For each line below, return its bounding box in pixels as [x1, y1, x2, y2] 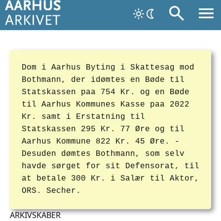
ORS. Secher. [22, 186, 81, 195]
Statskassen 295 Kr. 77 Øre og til [22, 125, 184, 134]
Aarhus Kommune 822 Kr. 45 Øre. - [22, 137, 180, 146]
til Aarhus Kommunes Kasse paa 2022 [22, 100, 189, 109]
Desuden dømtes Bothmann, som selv [22, 149, 184, 158]
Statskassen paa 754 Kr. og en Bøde [22, 88, 189, 97]
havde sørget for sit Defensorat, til [22, 162, 199, 171]
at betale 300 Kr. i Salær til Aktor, [22, 174, 199, 183]
